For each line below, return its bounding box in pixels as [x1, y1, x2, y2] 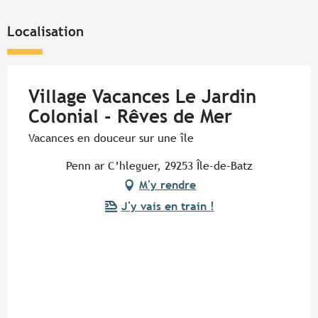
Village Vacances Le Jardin [28, 86, 256, 108]
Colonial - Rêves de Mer [28, 106, 232, 128]
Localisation [7, 23, 84, 40]
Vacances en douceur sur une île [28, 131, 194, 146]
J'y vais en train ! [121, 199, 214, 214]
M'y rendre [139, 178, 196, 192]
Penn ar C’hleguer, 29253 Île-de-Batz [65, 159, 253, 173]
